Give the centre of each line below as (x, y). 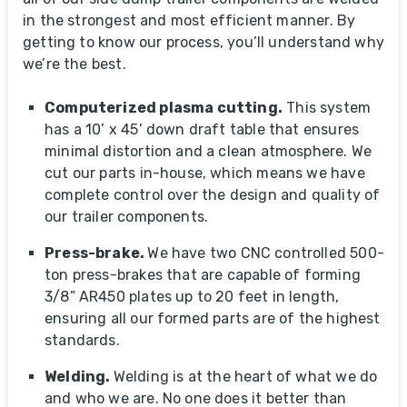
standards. (82, 340)
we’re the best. (74, 64)
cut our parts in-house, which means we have (205, 173)
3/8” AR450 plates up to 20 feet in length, (192, 297)
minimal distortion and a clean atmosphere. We (208, 151)
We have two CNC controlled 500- (266, 253)
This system (327, 108)
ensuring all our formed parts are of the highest (213, 318)
